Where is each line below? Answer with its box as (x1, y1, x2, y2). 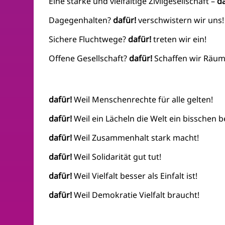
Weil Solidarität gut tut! (74, 151, 162, 163)
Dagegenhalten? (49, 15, 114, 26)
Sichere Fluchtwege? (49, 34, 127, 45)
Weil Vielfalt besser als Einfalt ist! (74, 170, 198, 182)
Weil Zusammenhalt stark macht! (72, 132, 199, 144)
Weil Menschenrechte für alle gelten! (74, 94, 213, 105)
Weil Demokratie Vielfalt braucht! (74, 189, 200, 201)
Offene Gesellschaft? (49, 53, 130, 64)
